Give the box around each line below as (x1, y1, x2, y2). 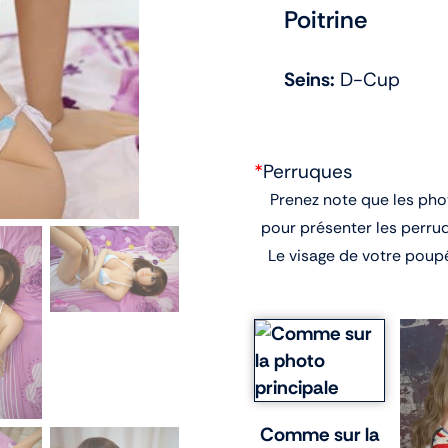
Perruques (263, 158, 353, 184)
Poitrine (284, 4, 367, 36)
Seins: (284, 67, 335, 92)
